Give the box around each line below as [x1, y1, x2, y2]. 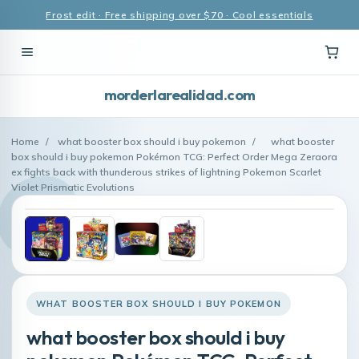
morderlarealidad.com [103, 86, 256, 104]
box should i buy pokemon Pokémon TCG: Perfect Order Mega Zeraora [11, 151, 337, 163]
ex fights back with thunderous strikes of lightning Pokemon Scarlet [11, 166, 321, 178]
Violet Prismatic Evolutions [11, 181, 135, 193]
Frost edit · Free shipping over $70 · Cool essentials [46, 9, 313, 21]
